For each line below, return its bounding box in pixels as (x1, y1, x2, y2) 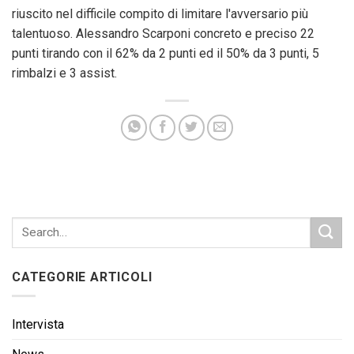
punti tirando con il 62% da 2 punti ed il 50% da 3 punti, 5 (12, 45, 319, 61)
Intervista (12, 317, 64, 333)
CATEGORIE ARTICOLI (12, 269, 153, 284)
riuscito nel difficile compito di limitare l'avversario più (12, 6, 308, 21)
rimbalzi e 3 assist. (12, 65, 117, 81)
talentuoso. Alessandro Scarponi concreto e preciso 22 (12, 25, 314, 41)
